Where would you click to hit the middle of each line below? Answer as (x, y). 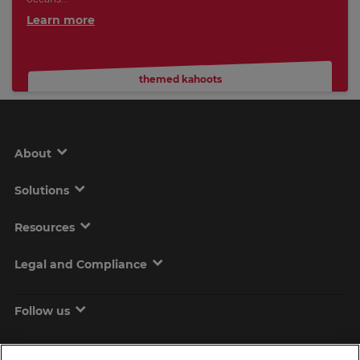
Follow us (42, 311)
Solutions (42, 190)
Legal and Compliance (81, 264)
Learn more (61, 20)
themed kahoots (180, 79)
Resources (45, 227)
